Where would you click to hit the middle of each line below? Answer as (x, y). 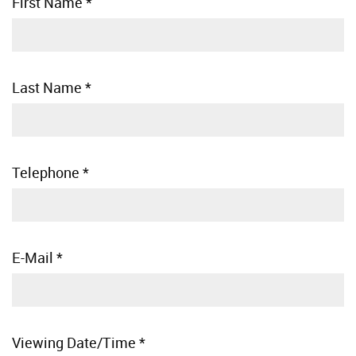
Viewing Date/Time (74, 342)
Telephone (46, 172)
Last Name (47, 87)
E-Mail (33, 257)
